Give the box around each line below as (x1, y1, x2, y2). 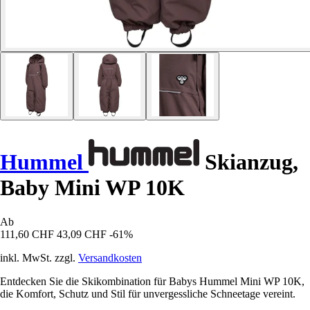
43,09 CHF (57, 228, 107, 240)
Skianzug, (199, 149, 298, 175)
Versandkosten (78, 251, 142, 264)
